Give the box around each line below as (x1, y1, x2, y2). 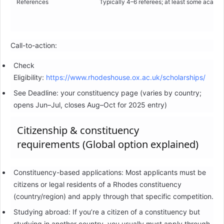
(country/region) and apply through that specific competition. (13, 192, 213, 201)
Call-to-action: (10, 41, 57, 50)
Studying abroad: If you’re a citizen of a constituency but (13, 207, 200, 216)
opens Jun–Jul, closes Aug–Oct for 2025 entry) (13, 100, 167, 109)
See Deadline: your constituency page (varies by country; (13, 88, 201, 97)
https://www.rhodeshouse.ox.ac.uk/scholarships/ (45, 73, 205, 82)
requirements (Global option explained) (17, 137, 198, 151)
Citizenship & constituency (17, 123, 139, 137)
